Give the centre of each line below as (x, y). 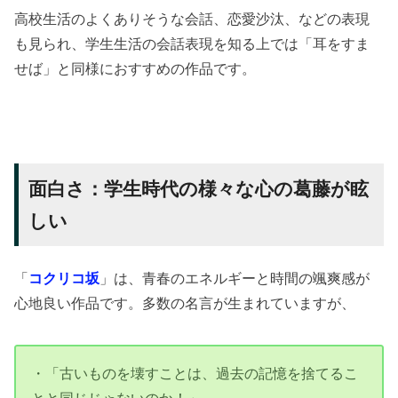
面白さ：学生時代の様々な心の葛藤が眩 (199, 189)
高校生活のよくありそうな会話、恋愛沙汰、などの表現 (192, 18)
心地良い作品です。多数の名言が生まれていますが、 (185, 302)
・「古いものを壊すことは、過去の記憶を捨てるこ (195, 374)
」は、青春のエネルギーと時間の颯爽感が (235, 278)
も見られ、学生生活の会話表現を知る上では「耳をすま (192, 43)
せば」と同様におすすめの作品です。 (135, 68)
